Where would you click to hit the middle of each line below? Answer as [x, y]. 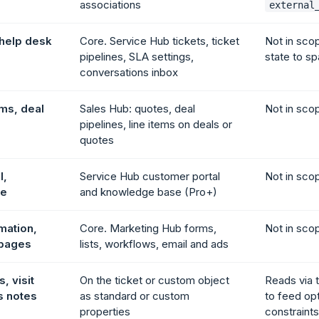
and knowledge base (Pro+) [148, 192]
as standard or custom [135, 296]
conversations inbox [129, 73]
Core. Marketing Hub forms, [148, 229]
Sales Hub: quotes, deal [137, 109]
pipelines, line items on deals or [156, 125]
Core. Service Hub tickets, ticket [159, 41]
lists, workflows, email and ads [154, 244]
